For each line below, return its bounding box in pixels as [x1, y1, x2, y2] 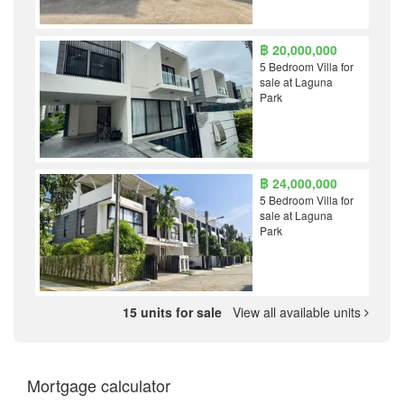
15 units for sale [123, 302, 225, 321]
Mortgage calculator [27, 372, 170, 397]
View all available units [225, 302, 364, 321]
